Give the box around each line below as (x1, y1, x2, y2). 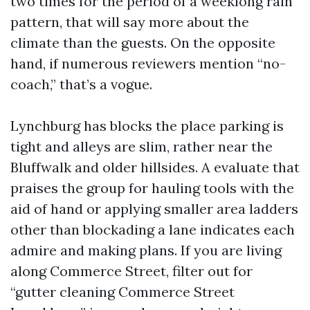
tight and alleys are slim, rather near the (10, 138, 273, 155)
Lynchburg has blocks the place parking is (10, 117, 284, 134)
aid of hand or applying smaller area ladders (10, 200, 298, 217)
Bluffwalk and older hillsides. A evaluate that (10, 158, 300, 176)
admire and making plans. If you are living (10, 241, 282, 259)
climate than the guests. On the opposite (10, 34, 275, 51)
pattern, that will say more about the (10, 13, 249, 30)
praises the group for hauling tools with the (10, 179, 294, 197)
